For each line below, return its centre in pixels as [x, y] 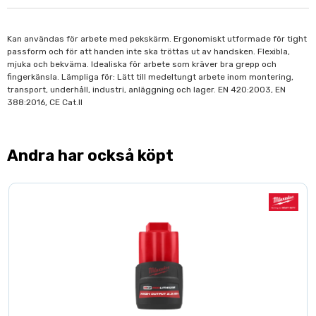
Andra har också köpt [90, 156]
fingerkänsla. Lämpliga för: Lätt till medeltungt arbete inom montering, [150, 77]
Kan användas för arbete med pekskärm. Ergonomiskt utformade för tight [157, 39]
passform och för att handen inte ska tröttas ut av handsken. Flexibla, [148, 51]
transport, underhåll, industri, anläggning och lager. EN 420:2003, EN [146, 90]
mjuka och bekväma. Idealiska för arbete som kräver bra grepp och [142, 64]
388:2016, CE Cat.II [45, 102]
